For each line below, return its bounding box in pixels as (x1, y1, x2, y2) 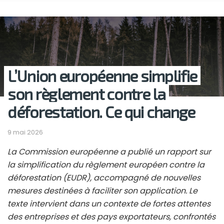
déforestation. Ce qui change (7, 102, 195, 121)
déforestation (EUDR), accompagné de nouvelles (7, 172, 200, 184)
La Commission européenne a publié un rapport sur (7, 146, 211, 158)
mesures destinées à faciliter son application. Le (7, 185, 197, 197)
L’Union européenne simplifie (7, 66, 197, 85)
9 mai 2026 (7, 127, 43, 137)
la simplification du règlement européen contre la (7, 159, 204, 171)
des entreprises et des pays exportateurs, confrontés (7, 211, 215, 223)
